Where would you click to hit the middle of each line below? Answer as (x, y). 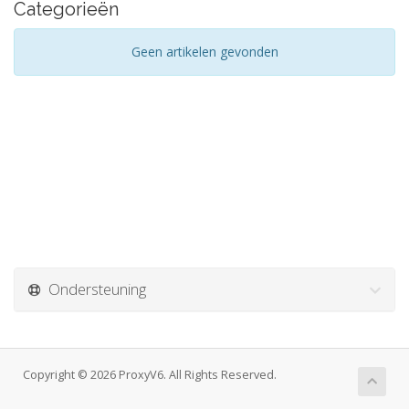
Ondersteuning (94, 289)
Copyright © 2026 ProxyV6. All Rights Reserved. (150, 375)
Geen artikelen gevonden (204, 52)
